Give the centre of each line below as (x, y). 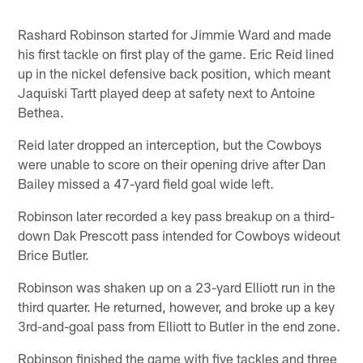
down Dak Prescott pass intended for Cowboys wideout (179, 235)
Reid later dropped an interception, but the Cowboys (170, 145)
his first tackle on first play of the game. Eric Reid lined (176, 54)
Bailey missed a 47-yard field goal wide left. (146, 184)
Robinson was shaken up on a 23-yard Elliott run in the (177, 287)
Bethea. (41, 112)
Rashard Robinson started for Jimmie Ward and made (175, 34)
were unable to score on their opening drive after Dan (172, 164)
